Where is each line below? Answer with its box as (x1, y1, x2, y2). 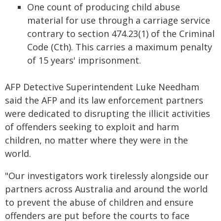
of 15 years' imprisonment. (27, 54, 141, 66)
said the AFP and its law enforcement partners (5, 94, 203, 106)
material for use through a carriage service (27, 14, 210, 26)
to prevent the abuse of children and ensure (5, 196, 193, 208)
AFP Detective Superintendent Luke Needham (5, 81, 199, 93)
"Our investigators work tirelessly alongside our (5, 170, 209, 182)
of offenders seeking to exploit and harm (5, 121, 179, 133)
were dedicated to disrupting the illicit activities (5, 108, 210, 119)
